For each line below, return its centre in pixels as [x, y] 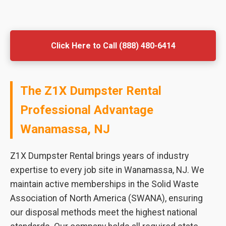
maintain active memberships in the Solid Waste [104, 184]
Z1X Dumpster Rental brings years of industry [99, 156]
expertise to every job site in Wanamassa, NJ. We [107, 170]
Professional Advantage [87, 110]
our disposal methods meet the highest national [104, 212]
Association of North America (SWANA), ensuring [106, 198]
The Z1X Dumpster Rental [91, 91]
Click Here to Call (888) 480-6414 [113, 46]
